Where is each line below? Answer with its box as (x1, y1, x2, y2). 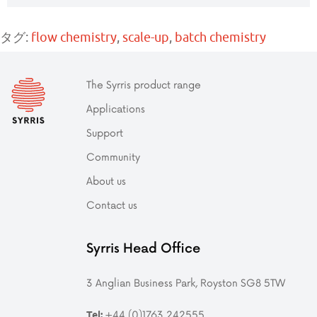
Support (86, 125, 123, 140)
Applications (86, 101, 145, 116)
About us (86, 173, 126, 188)
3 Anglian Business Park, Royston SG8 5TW (86, 275, 285, 290)
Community (86, 149, 140, 164)
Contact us (86, 197, 137, 212)
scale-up (122, 30, 169, 45)
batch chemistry (175, 30, 266, 45)
